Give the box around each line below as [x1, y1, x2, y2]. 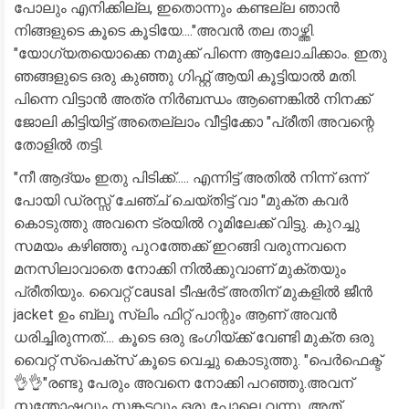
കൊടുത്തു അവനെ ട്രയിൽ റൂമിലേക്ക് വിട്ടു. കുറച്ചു [14, 215, 360, 232]
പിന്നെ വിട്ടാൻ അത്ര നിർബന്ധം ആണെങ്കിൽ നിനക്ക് [14, 90, 371, 108]
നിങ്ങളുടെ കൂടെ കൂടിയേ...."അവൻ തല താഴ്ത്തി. [14, 22, 315, 39]
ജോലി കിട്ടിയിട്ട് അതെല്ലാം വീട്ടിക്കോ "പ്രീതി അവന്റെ [14, 113, 374, 131]
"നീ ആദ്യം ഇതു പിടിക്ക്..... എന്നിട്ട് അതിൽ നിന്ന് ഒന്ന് [14, 169, 366, 186]
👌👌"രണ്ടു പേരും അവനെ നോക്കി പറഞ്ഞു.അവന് [14, 374, 353, 392]
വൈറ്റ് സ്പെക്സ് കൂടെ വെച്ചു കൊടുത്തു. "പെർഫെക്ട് [14, 351, 382, 369]
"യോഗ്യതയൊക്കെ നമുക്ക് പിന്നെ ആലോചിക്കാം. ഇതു [14, 45, 387, 62]
